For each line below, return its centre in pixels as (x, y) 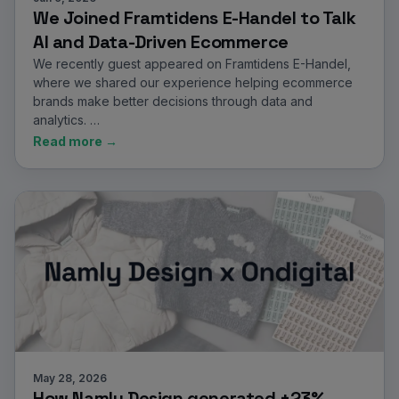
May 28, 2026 (70, 378)
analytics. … (66, 120)
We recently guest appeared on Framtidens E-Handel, (192, 64)
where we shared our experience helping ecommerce (193, 82)
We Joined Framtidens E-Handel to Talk (195, 18)
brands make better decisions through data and (173, 101)
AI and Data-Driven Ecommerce (161, 42)
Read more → (75, 141)
